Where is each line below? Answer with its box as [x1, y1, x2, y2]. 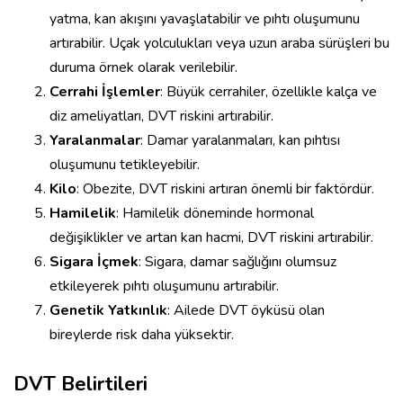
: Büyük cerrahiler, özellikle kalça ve [160, 82, 377, 103]
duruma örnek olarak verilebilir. [49, 58, 237, 78]
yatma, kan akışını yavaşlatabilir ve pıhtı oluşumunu [49, 9, 360, 30]
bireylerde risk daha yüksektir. [49, 325, 234, 345]
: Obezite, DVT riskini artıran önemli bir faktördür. [76, 179, 374, 200]
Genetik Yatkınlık [49, 300, 167, 321]
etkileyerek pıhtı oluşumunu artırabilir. [49, 276, 279, 297]
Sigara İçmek [49, 252, 139, 273]
